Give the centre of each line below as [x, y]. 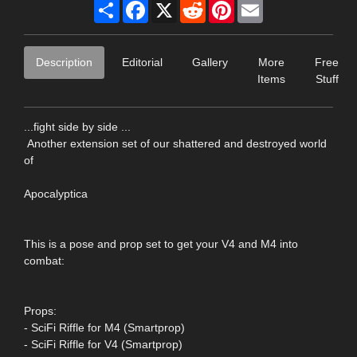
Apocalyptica [56, 193]
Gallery [210, 62]
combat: [44, 260]
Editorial [142, 62]
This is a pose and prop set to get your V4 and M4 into [161, 243]
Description [64, 62]
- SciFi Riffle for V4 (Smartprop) [103, 344]
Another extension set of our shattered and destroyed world [175, 143]
